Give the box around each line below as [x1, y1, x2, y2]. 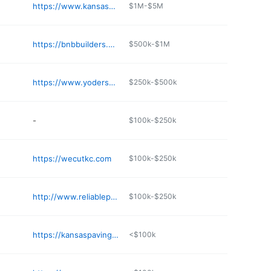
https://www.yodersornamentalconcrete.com [109, 77, 116, 87]
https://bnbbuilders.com [108, 39, 116, 49]
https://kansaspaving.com [112, 229, 119, 240]
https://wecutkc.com [33, 153, 112, 163]
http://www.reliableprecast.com [111, 191, 118, 201]
